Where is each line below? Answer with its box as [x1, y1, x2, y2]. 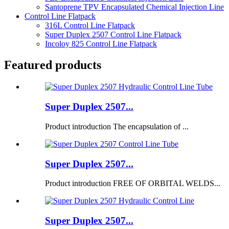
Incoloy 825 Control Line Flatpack [45, 39, 157, 48]
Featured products [4, 58, 101, 72]
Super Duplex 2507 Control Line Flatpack [45, 30, 181, 39]
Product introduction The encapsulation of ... [45, 122, 189, 131]
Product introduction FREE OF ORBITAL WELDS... [45, 179, 220, 188]
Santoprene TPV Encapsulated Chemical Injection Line [45, 2, 224, 11]
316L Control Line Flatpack [45, 20, 135, 30]
